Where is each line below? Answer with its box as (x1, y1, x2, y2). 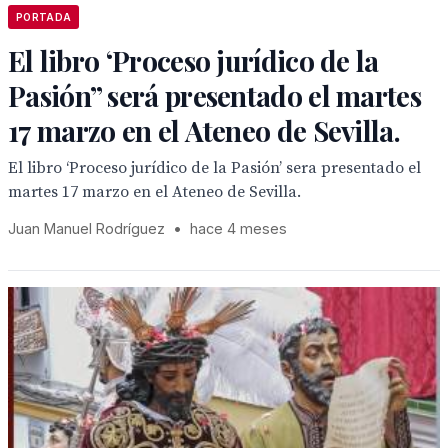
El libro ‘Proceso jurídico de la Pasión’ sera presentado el (8, 158, 421, 178)
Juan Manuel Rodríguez (8, 220, 169, 237)
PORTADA (16, 11, 72, 23)
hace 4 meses (190, 220, 287, 237)
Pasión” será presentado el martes (8, 77, 421, 114)
